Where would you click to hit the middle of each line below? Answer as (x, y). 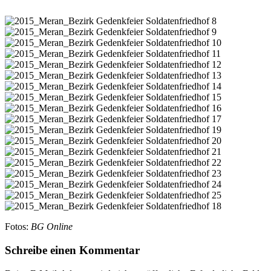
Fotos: (18, 227)
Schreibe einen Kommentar (72, 250)
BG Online (52, 227)
